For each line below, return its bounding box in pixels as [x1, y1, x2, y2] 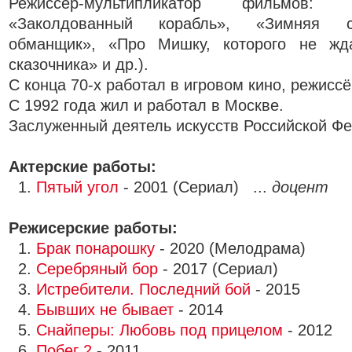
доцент [272, 178, 328, 196]
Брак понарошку [36, 240, 155, 257]
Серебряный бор [36, 260, 158, 277]
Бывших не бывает [36, 301, 174, 318]
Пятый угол [36, 178, 119, 196]
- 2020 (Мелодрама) [155, 240, 306, 257]
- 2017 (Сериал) [158, 260, 278, 277]
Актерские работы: [9, 158, 156, 175]
